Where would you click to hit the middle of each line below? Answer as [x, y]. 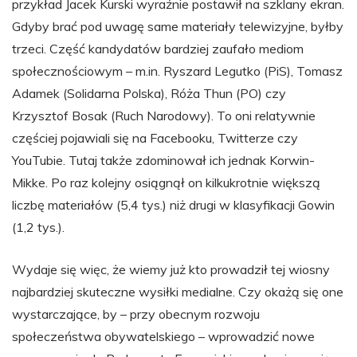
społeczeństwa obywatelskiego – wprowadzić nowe [163, 337]
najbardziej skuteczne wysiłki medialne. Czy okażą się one [178, 292]
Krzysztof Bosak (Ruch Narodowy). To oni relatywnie [164, 116]
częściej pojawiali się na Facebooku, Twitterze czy [155, 138]
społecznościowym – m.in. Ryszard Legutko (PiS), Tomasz [177, 71]
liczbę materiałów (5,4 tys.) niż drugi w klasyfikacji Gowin [173, 205]
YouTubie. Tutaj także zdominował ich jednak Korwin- [163, 161]
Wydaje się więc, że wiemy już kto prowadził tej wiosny [171, 270]
